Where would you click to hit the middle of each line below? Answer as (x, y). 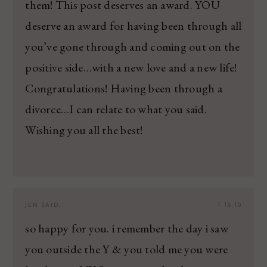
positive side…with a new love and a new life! (131, 67)
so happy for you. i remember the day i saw (127, 228)
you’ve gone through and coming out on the (133, 46)
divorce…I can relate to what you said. (116, 109)
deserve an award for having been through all (133, 25)
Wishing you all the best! (84, 130)
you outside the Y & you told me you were (127, 249)
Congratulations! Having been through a (124, 88)
